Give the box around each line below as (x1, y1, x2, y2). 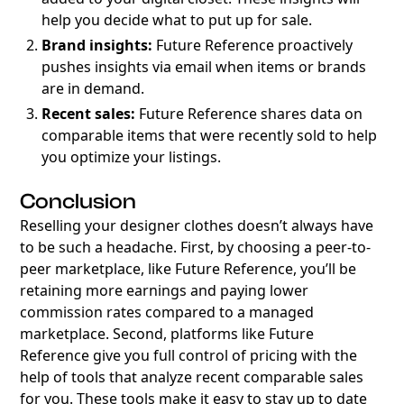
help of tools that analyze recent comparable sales (20, 367, 364, 387)
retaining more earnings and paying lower (20, 280, 309, 300)
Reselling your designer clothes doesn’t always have (20, 216, 374, 235)
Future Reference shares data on (135, 104, 363, 124)
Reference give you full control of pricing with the (20, 345, 358, 365)
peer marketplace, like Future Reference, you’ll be (20, 259, 357, 279)
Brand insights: (41, 35, 153, 55)
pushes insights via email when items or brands (41, 57, 367, 77)
